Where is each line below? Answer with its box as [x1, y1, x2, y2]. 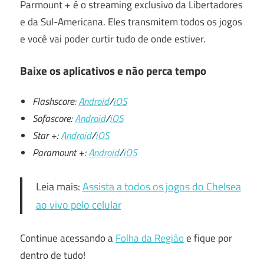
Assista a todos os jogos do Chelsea [82, 179, 241, 194]
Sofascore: [32, 111, 75, 126]
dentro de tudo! [20, 247, 85, 263]
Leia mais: [35, 179, 82, 194]
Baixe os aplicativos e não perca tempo [20, 61, 206, 79]
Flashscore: [32, 94, 79, 109]
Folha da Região [115, 230, 184, 246]
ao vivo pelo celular [35, 197, 121, 213]
